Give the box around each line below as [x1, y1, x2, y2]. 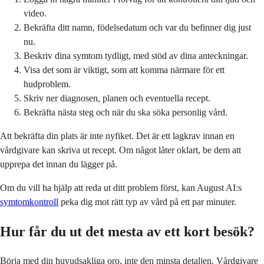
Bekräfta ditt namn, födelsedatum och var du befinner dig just [24, 22, 251, 33]
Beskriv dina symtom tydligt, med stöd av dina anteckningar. [24, 51, 248, 61]
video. [24, 8, 47, 19]
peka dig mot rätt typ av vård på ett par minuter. [58, 197, 236, 207]
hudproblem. [24, 79, 71, 90]
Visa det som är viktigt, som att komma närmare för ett [24, 65, 225, 75]
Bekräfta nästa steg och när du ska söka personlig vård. [24, 107, 227, 118]
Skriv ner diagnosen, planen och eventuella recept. [24, 93, 210, 104]
